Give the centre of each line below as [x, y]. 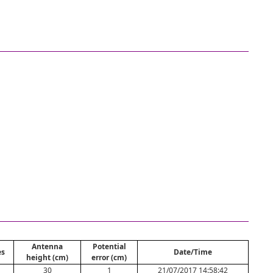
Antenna [47, 246]
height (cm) [47, 257]
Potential [109, 246]
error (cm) [109, 257]
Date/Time [193, 252]
